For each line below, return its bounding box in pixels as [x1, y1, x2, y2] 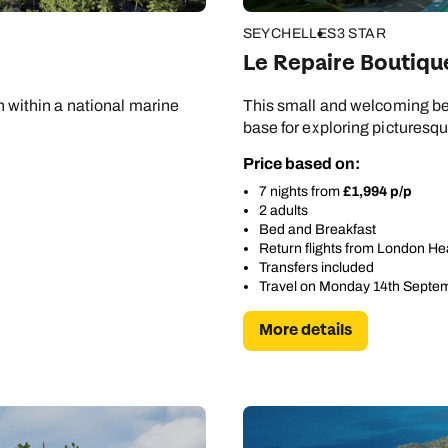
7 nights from [258, 184, 343, 200]
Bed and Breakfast [258, 222, 376, 238]
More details [258, 320, 352, 342]
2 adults [258, 203, 308, 219]
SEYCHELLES [242, 26, 337, 42]
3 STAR [336, 26, 386, 42]
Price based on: [242, 155, 360, 173]
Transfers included [258, 260, 374, 276]
